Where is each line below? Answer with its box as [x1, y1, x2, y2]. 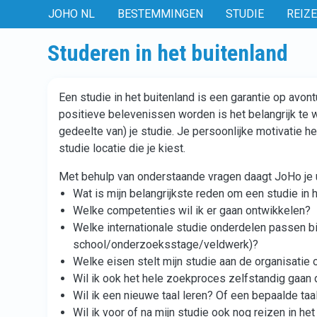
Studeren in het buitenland [47, 40, 288, 67]
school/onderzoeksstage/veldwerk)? [73, 238, 258, 251]
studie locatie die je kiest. [59, 142, 188, 155]
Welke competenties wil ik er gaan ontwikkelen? [73, 204, 311, 217]
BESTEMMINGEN [117, 7, 203, 21]
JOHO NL [48, 7, 95, 21]
